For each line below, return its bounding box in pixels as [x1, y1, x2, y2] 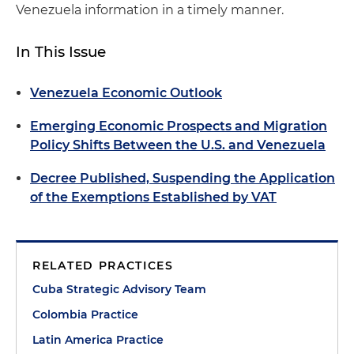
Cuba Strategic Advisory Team [32, 282, 206, 296]
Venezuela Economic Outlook [30, 85, 222, 100]
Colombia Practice [32, 307, 138, 322]
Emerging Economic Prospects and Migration [30, 119, 327, 134]
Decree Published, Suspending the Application [30, 171, 335, 186]
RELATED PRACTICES [32, 258, 174, 273]
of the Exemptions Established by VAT [30, 190, 277, 205]
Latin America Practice [32, 333, 164, 347]
